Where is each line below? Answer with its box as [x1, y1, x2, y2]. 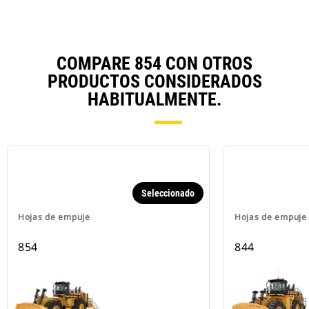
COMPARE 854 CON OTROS [57, 53, 252, 74]
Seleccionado [141, 188, 195, 199]
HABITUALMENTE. [87, 89, 222, 110]
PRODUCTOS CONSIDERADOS [47, 71, 262, 92]
